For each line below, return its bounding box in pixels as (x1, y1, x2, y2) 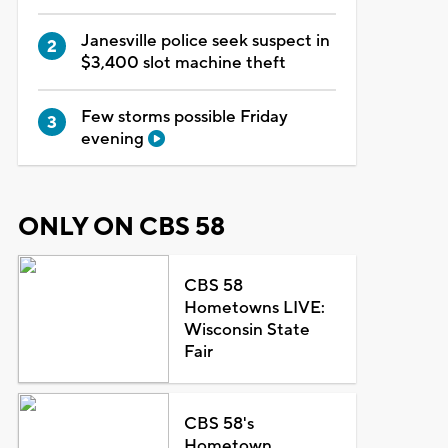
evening (80, 127, 148, 150)
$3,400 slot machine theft (80, 51, 286, 74)
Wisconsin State (184, 318, 311, 341)
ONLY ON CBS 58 (17, 210, 225, 243)
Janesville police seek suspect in (80, 29, 330, 52)
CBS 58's (184, 412, 255, 435)
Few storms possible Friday (80, 105, 288, 128)
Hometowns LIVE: (184, 296, 326, 319)
